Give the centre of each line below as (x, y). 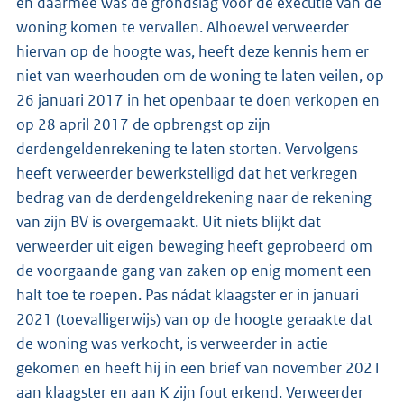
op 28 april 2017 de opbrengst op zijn (143, 124)
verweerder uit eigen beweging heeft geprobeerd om (194, 246)
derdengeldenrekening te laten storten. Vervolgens (187, 148)
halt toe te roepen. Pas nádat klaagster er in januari (188, 294)
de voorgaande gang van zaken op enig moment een (194, 270)
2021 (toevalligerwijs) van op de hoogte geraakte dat (194, 319)
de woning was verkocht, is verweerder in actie (172, 343)
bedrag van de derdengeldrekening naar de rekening (194, 197)
